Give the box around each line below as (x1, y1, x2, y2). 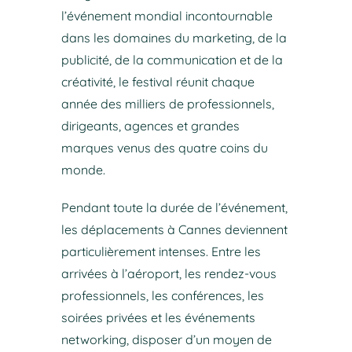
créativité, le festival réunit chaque (60, 74, 255, 90)
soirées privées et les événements (60, 310, 255, 326)
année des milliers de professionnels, (60, 96, 274, 112)
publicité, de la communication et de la (60, 52, 283, 68)
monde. (60, 162, 105, 178)
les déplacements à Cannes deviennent (60, 222, 288, 238)
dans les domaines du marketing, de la (60, 30, 287, 46)
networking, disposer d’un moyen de (60, 332, 272, 348)
